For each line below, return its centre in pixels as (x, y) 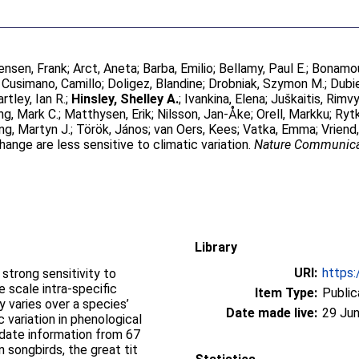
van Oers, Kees (196, 129)
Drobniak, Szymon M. (267, 84)
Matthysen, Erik (108, 114)
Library (216, 247)
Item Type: (286, 292)
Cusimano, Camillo (52, 84)
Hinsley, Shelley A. (125, 99)
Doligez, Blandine (155, 84)
